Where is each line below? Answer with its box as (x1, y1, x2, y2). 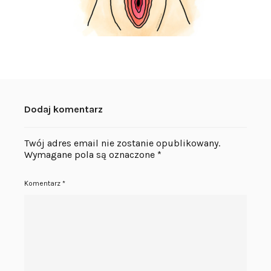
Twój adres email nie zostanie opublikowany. (24, 137, 220, 149)
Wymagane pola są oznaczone (24, 148, 157, 160)
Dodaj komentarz (24, 103, 103, 115)
